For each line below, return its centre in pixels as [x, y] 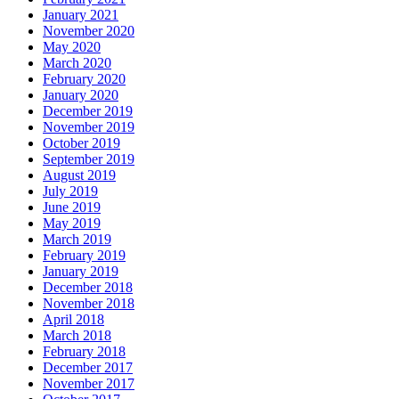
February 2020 [84, 79]
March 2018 [77, 336]
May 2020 [72, 47]
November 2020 [89, 31]
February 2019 [84, 256]
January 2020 [81, 95]
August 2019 [79, 175]
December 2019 [88, 111]
